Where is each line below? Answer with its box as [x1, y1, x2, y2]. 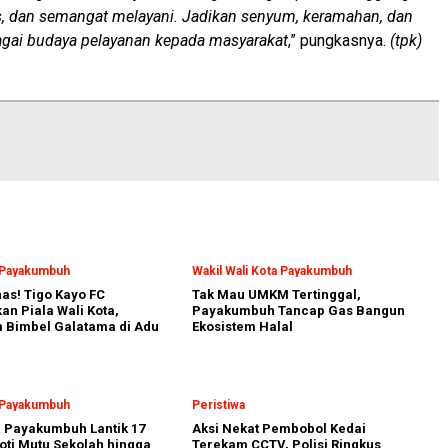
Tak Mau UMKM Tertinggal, [192, 287, 361, 303]
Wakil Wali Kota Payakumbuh [192, 264, 352, 279]
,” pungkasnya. [288, 31, 390, 51]
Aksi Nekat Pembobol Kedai [192, 421, 366, 437]
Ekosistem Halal [192, 319, 293, 335]
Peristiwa [192, 398, 245, 413]
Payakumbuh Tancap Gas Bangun [192, 303, 405, 319]
